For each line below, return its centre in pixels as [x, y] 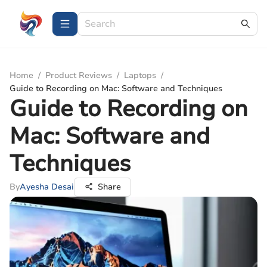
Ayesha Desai [47, 187]
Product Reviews [79, 75]
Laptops [140, 75]
